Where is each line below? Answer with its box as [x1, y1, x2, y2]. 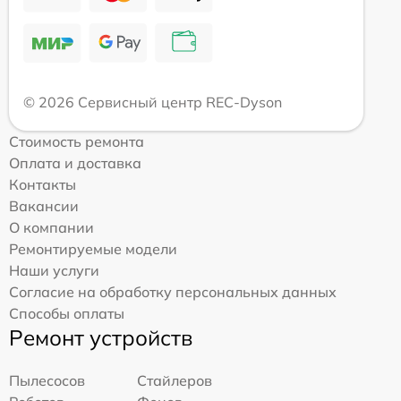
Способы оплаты [9, 304, 124, 323]
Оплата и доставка [9, 154, 141, 173]
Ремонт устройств [9, 324, 192, 352]
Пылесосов [9, 371, 85, 390]
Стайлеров [137, 371, 213, 390]
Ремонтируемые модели [9, 240, 177, 259]
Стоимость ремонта [9, 132, 144, 151]
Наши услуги [9, 261, 99, 280]
